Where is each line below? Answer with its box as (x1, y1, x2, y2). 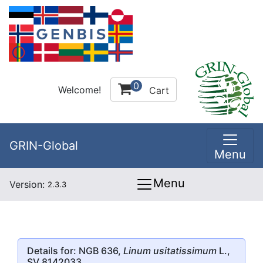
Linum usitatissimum (123, 244, 217, 257)
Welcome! (58, 83, 101, 96)
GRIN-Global (9, 139, 78, 153)
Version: (9, 178, 48, 190)
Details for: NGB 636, (27, 244, 123, 257)
